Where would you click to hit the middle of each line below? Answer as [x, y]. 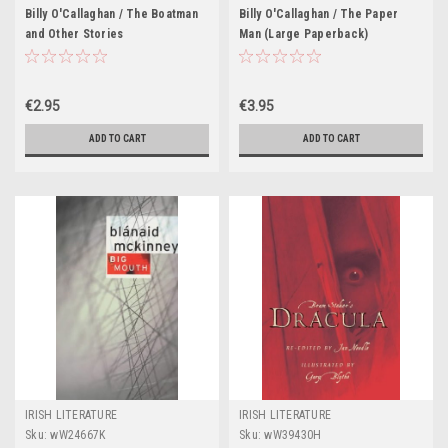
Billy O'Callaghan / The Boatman [111, 14]
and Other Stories [74, 34]
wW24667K [78, 435]
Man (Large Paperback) [304, 34]
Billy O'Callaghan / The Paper [319, 14]
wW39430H [293, 435]
